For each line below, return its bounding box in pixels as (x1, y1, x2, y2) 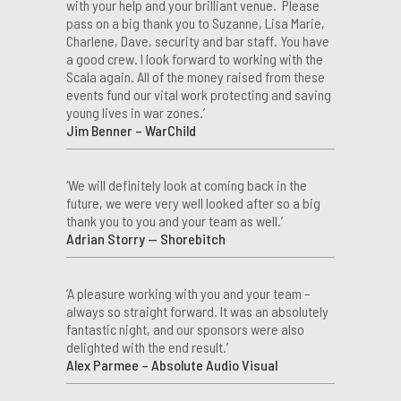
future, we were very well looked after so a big (66, 193, 320, 211)
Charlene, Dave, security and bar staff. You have (66, 31, 329, 49)
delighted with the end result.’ (66, 337, 228, 355)
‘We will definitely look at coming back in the (66, 175, 307, 193)
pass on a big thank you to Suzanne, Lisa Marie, (66, 13, 325, 31)
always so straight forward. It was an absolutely (66, 302, 328, 320)
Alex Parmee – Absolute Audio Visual (66, 355, 277, 373)
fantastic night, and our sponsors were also (66, 320, 304, 337)
